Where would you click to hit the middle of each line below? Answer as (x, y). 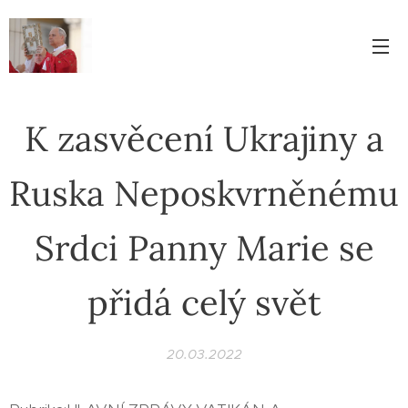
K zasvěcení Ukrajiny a (204, 138)
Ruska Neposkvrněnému (204, 193)
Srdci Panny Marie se (204, 248)
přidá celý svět (204, 302)
